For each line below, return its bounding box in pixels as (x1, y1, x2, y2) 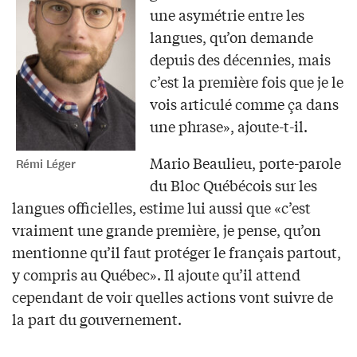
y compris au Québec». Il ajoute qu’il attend (12, 263, 300, 284)
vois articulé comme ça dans (149, 92, 339, 114)
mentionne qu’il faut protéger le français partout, (12, 241, 341, 262)
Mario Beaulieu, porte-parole (149, 151, 341, 173)
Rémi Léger (15, 155, 76, 172)
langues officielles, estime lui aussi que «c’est (12, 196, 311, 218)
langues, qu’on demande (149, 25, 313, 47)
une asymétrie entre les (149, 3, 304, 25)
